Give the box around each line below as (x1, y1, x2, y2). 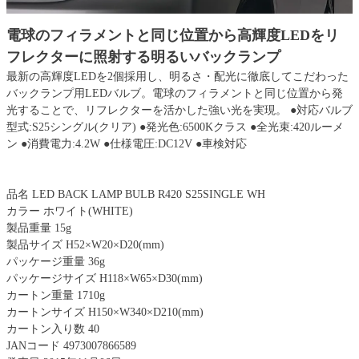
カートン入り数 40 (6, 322, 99, 335)
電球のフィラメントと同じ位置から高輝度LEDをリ (6, 26, 339, 43)
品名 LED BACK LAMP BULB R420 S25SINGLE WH (6, 188, 265, 200)
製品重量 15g (6, 221, 71, 234)
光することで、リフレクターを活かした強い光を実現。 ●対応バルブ (6, 103, 353, 116)
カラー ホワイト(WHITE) (6, 204, 133, 217)
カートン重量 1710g (6, 288, 105, 301)
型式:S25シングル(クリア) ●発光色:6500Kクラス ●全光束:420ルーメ (6, 120, 344, 133)
